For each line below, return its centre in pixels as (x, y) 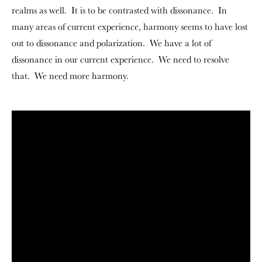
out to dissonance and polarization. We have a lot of (111, 43)
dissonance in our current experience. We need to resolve (120, 59)
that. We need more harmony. (70, 76)
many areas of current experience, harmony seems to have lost (130, 27)
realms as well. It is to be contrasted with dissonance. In (119, 10)
